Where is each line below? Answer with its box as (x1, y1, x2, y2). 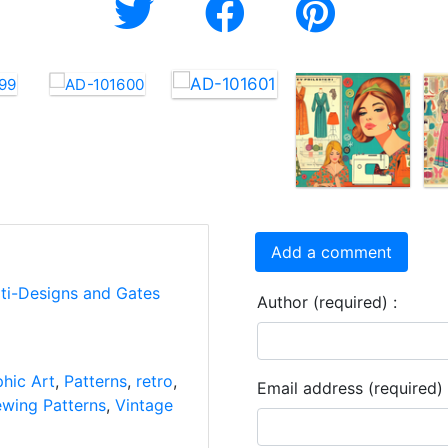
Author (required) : (257, 292, 397, 312)
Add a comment (271, 242, 392, 262)
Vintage (114, 395, 173, 415)
